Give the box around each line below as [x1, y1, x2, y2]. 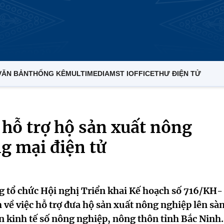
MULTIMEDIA [65, 69, 109, 77]
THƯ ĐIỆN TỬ [154, 69, 201, 77]
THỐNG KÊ [28, 69, 65, 77]
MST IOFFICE [109, 69, 154, 77]
